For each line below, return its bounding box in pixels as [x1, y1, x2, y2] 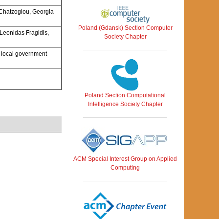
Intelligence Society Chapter [88, 101, 163, 108]
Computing [110, 164, 140, 172]
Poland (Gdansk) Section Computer [78, 24, 173, 32]
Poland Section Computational [85, 92, 166, 99]
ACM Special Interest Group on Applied [73, 155, 177, 163]
